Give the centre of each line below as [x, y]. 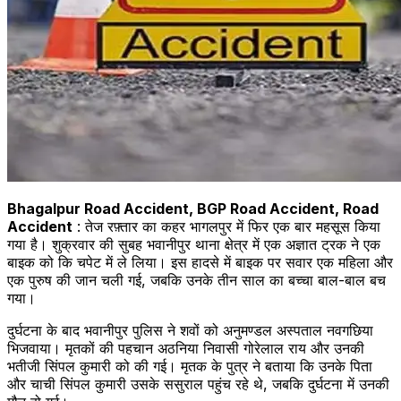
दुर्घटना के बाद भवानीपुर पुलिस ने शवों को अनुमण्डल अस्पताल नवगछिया [190, 330]
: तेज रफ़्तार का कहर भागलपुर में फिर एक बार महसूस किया [226, 226]
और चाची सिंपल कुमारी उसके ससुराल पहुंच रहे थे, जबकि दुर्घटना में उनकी [198, 384]
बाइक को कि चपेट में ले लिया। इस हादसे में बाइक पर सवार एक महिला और [200, 262]
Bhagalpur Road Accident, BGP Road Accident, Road [193, 208]
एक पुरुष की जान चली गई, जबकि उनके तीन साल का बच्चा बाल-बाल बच [196, 280]
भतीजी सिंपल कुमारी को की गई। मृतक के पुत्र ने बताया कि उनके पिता [190, 366]
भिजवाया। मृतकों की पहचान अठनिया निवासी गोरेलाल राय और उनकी [186, 348]
